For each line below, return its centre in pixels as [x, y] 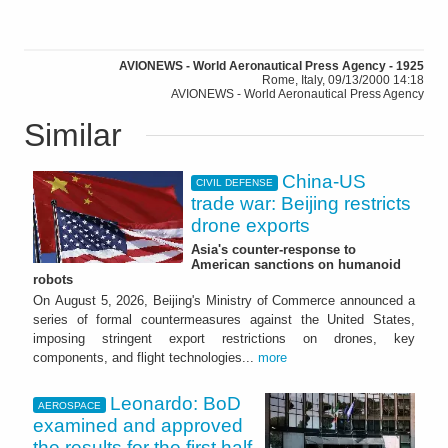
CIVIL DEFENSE [234, 183]
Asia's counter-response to [273, 249]
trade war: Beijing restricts [301, 203]
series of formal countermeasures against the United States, [224, 320]
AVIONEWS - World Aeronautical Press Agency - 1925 [271, 65]
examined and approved [138, 426]
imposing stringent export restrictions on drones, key [224, 339]
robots [53, 279]
